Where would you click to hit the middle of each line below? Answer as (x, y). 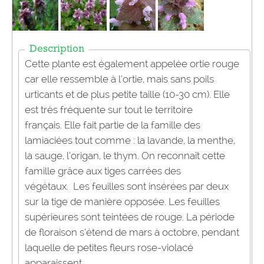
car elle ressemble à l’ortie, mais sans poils (119, 79)
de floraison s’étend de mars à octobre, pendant (132, 232)
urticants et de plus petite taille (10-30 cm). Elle (127, 95)
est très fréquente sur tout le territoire (109, 110)
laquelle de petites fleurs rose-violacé (109, 248)
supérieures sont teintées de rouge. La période (130, 217)
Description (57, 50)
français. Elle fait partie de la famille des (113, 125)
